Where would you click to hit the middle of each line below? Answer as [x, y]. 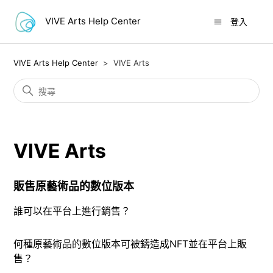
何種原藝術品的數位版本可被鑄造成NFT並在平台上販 [130, 244]
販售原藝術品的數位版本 [74, 186]
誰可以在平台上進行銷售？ [72, 211]
